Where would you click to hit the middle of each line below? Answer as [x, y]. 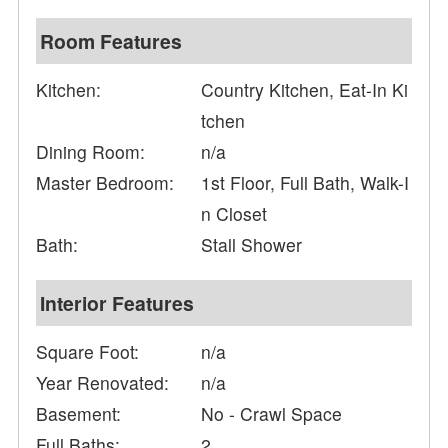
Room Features [111, 41]
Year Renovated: [103, 383]
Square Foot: [88, 352]
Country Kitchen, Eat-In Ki [305, 90]
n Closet [234, 214]
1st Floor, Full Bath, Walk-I [305, 183]
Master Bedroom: [105, 183]
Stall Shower [252, 245]
